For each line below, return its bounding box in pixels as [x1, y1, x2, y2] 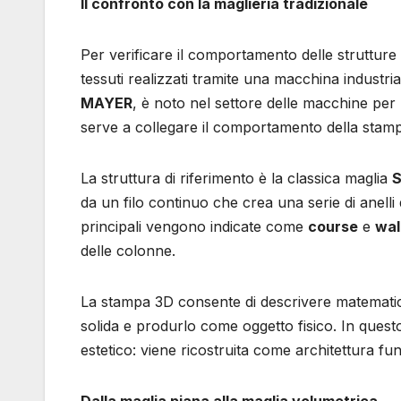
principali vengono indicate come [81, 217, 308, 235]
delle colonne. [81, 241, 175, 260]
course [308, 217, 358, 235]
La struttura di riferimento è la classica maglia [81, 168, 392, 187]
